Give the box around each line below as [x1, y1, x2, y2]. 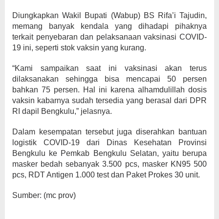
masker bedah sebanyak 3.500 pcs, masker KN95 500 [12, 160, 207, 168]
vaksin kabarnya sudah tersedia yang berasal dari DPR [12, 96, 207, 105]
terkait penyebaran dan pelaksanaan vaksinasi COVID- [12, 33, 207, 41]
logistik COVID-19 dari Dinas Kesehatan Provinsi [12, 138, 207, 147]
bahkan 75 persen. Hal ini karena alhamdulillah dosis [12, 86, 207, 94]
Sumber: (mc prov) [12, 191, 76, 199]
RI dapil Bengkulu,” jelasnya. [12, 107, 112, 115]
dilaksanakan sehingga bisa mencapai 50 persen [12, 75, 207, 83]
